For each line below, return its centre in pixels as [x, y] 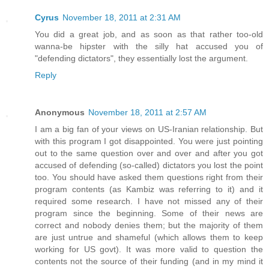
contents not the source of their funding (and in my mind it [149, 261]
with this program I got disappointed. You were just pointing [149, 141]
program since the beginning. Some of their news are [149, 213]
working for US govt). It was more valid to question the [149, 249]
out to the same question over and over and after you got [149, 153]
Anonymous [60, 113]
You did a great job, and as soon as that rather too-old [149, 35]
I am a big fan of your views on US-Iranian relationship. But [149, 129]
